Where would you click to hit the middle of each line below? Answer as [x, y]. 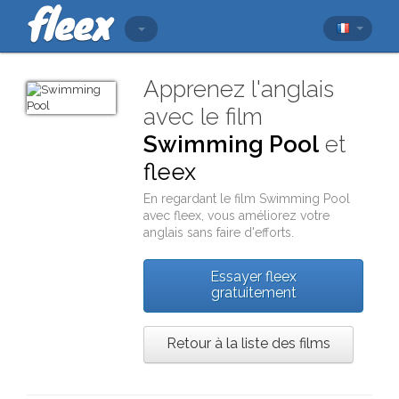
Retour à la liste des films [249, 343]
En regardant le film [202, 199]
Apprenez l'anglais [239, 89]
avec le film [204, 117]
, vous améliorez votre [266, 216]
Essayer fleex [254, 277]
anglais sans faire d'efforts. [219, 232]
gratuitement [253, 293]
